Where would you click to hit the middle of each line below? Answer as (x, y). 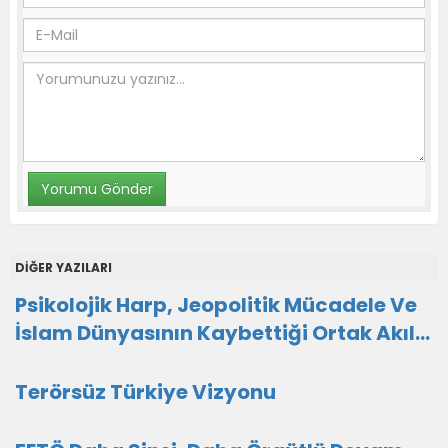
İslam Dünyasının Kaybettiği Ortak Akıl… (222, 333)
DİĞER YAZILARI (63, 267)
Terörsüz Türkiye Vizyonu (145, 392)
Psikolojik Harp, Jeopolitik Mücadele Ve (216, 305)
